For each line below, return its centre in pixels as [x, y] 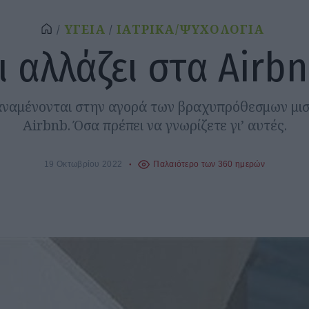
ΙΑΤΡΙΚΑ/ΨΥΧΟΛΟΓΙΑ [190, 30]
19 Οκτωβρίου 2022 [83, 164]
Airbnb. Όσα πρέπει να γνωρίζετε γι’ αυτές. [154, 126]
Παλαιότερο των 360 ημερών [209, 164]
